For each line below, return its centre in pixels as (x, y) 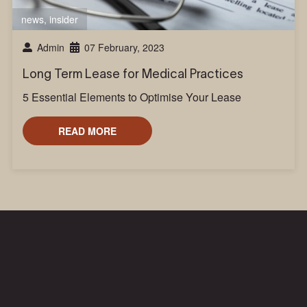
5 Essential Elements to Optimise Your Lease (132, 97)
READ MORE (87, 131)
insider (63, 19)
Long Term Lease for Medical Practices (133, 74)
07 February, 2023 (124, 47)
